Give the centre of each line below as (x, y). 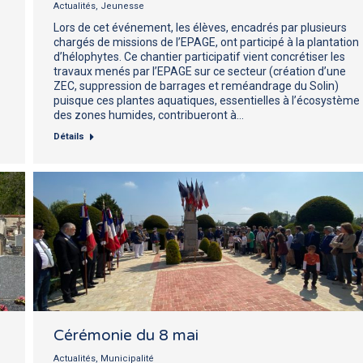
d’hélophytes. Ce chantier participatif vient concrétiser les (199, 56)
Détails (69, 136)
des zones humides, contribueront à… (149, 115)
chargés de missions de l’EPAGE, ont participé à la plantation (206, 42)
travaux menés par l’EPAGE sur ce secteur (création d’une (200, 71)
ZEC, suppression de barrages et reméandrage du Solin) (196, 85)
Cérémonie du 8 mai (126, 335)
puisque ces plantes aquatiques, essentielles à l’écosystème (207, 100)
